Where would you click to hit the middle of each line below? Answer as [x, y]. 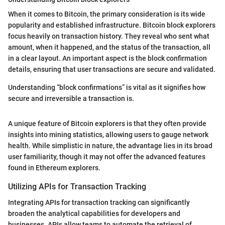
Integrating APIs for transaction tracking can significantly [99, 203]
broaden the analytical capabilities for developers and [94, 214]
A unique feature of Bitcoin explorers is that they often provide [107, 124]
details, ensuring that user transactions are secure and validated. [112, 70]
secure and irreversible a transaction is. [71, 99]
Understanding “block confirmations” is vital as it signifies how [107, 88]
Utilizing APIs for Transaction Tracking [77, 187]
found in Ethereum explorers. [54, 168]
